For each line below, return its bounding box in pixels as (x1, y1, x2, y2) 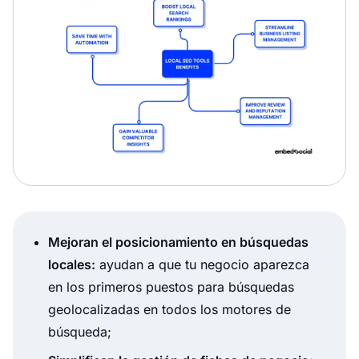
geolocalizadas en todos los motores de (48, 301, 291, 317)
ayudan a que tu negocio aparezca (95, 256, 309, 272)
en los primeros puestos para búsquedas (48, 278, 294, 295)
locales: (48, 256, 95, 272)
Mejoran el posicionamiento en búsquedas (48, 233, 309, 250)
